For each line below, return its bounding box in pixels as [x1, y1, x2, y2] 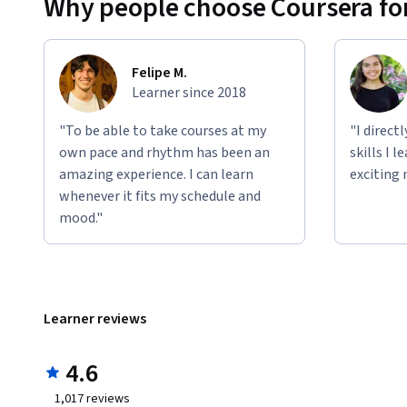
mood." [59, 208, 103, 229]
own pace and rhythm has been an [59, 143, 270, 164]
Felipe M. [132, 63, 187, 84]
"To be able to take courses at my [59, 121, 266, 142]
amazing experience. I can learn [59, 164, 253, 185]
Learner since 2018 [132, 83, 246, 104]
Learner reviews [44, 309, 147, 330]
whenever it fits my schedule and [59, 186, 261, 207]
